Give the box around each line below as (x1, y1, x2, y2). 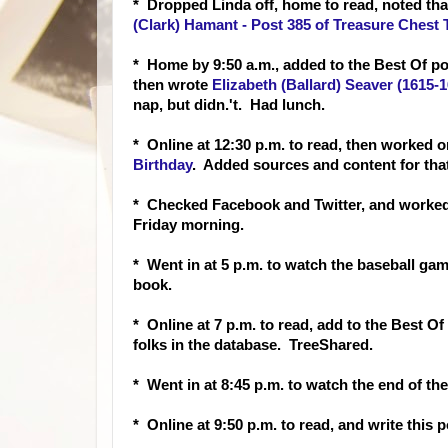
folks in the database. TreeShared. (133, 337, 373, 353)
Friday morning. (133, 217, 244, 233)
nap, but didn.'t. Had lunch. (133, 97, 325, 113)
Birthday (133, 157, 192, 173)
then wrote (133, 77, 212, 93)
